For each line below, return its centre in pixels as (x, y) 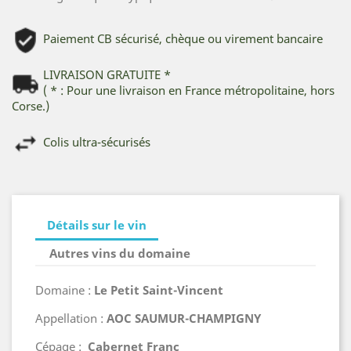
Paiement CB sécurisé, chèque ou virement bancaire (183, 39)
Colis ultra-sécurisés (97, 142)
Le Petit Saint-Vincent (159, 290)
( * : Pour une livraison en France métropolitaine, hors (189, 90)
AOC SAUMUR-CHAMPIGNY (184, 318)
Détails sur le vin (97, 224)
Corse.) (31, 106)
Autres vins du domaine (120, 253)
